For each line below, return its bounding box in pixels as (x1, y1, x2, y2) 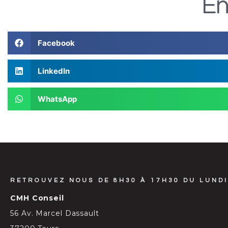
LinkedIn (37, 66, 70, 76)
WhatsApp (37, 94, 77, 104)
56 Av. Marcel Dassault (10, 209, 99, 218)
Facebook (37, 38, 75, 48)
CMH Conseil (10, 193, 64, 203)
